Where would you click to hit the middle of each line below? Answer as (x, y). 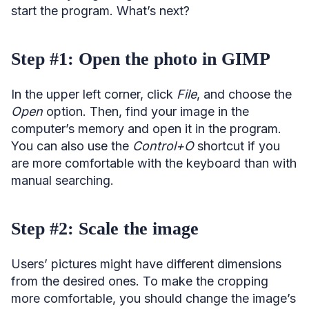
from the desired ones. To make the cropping (140, 281)
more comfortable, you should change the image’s (153, 298)
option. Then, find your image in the (148, 111)
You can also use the (72, 146)
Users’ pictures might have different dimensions (146, 263)
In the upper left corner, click (94, 94)
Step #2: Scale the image (105, 228)
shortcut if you (237, 146)
